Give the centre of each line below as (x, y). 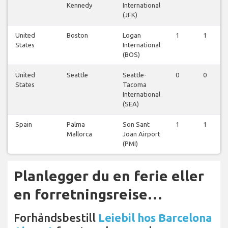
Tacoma (135, 84)
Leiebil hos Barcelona (155, 217)
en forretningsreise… (88, 194)
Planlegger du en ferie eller (109, 176)
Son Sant (136, 124)
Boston (77, 35)
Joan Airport (141, 134)
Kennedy (79, 5)
